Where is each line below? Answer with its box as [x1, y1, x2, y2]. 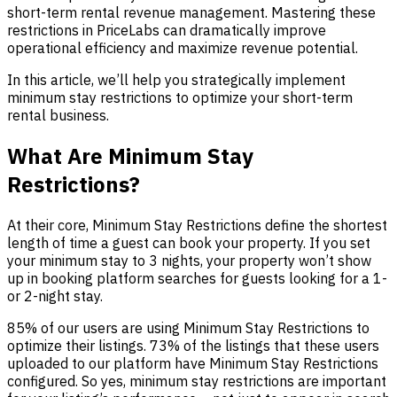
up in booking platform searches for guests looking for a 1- [7, 269, 387, 287]
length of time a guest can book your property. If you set [7, 233, 370, 252]
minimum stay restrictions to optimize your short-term [7, 88, 353, 106]
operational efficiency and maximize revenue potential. [7, 38, 358, 57]
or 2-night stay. [7, 286, 103, 305]
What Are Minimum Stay [7, 141, 253, 170]
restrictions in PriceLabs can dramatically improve [7, 20, 326, 39]
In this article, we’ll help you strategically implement [7, 70, 346, 89]
